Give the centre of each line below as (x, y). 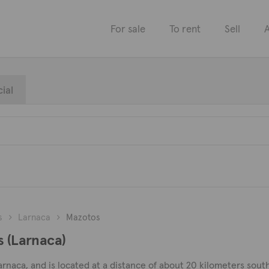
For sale (128, 29)
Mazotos (83, 217)
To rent (185, 29)
